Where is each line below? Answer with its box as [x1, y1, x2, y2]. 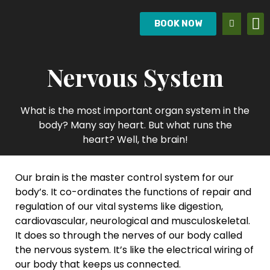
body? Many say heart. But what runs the [38, 118, 232, 132]
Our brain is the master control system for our [15, 171, 234, 185]
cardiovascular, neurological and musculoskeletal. [15, 214, 250, 228]
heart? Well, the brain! [82, 133, 188, 146]
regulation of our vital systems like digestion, [15, 199, 223, 214]
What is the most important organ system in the [20, 104, 250, 118]
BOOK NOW [154, 18, 202, 29]
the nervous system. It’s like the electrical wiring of [15, 243, 254, 257]
